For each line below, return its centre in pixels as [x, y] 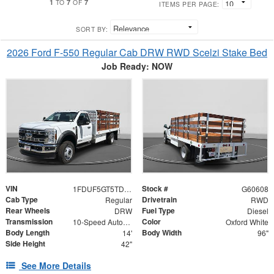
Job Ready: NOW [137, 66]
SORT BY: [92, 29]
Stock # [155, 189]
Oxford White [247, 222]
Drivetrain [159, 200]
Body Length [28, 233]
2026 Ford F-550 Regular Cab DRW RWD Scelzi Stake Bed [137, 52]
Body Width [162, 233]
